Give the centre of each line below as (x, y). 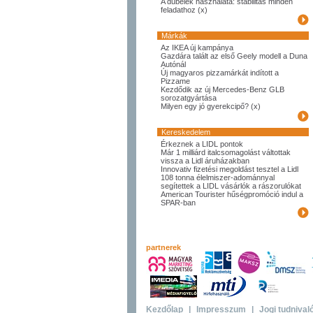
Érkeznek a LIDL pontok (202, 144)
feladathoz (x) (184, 10)
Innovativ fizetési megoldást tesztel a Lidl (230, 169)
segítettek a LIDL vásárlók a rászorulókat (231, 186)
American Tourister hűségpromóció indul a (232, 194)
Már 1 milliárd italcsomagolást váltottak (226, 152)
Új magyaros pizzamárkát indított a (220, 73)
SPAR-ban (178, 203)
